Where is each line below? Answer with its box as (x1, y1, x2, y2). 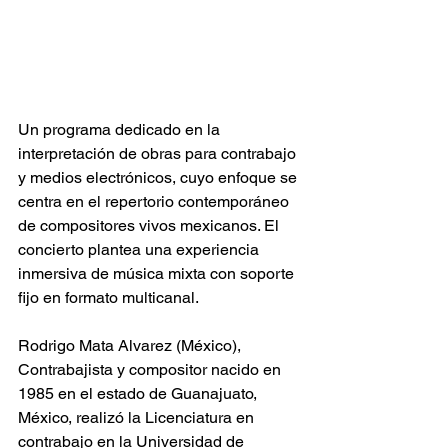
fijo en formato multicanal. (18, 288, 199, 307)
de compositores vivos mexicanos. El (18, 216, 283, 235)
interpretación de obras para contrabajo (18, 144, 300, 163)
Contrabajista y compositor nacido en (18, 360, 285, 379)
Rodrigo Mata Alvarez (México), (18, 336, 245, 355)
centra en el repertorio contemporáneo (18, 192, 293, 211)
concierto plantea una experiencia (18, 240, 263, 259)
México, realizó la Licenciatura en (18, 408, 258, 427)
